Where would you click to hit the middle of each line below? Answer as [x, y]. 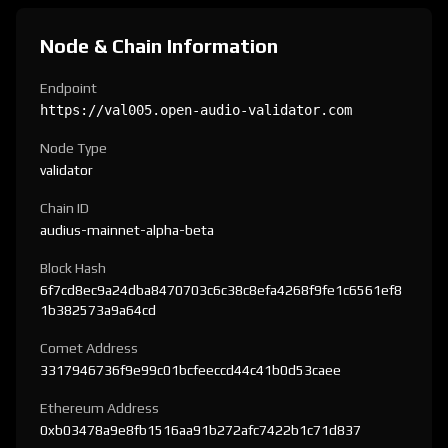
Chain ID [64, 208]
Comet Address [89, 348]
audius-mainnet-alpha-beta [127, 230]
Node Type [73, 148]
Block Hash [73, 268]
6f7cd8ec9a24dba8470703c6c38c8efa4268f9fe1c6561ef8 [221, 290]
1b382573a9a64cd [98, 310]
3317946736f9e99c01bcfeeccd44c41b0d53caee [190, 370]
